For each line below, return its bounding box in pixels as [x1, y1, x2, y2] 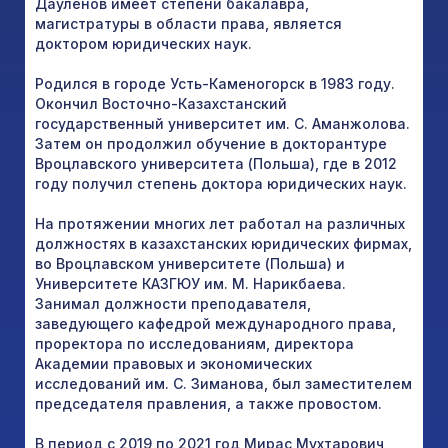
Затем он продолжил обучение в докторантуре [35, 134, 387, 152]
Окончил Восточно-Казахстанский [35, 94, 287, 112]
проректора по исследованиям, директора [35, 334, 354, 352]
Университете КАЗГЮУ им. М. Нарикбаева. [35, 274, 346, 292]
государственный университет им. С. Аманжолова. [35, 114, 410, 132]
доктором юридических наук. [35, 34, 252, 52]
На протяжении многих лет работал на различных [35, 214, 405, 232]
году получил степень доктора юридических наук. [35, 174, 407, 192]
